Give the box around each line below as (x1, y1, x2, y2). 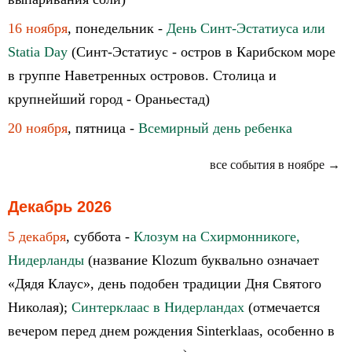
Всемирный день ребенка (138, 120, 292, 136)
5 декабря (8, 229, 66, 244)
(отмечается (244, 299, 320, 315)
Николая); (8, 299, 71, 315)
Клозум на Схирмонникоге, (134, 229, 300, 244)
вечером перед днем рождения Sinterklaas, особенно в (8, 323, 335, 339)
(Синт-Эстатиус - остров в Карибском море (68, 44, 335, 60)
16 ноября (8, 20, 68, 36)
